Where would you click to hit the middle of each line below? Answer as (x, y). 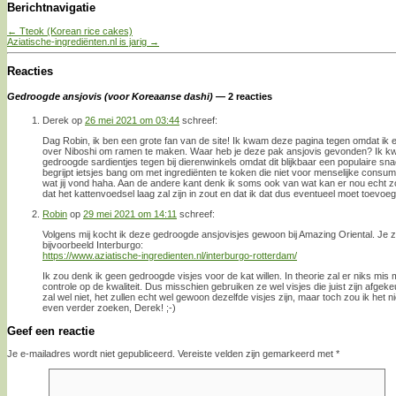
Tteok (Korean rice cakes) (75, 31)
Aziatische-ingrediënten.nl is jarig (78, 42)
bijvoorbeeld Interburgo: (93, 244)
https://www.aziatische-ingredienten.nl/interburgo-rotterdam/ (170, 255)
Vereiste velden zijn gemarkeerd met (257, 354)
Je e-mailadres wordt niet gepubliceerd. (91, 354)
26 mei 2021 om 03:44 (132, 120)
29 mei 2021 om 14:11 (130, 213)
